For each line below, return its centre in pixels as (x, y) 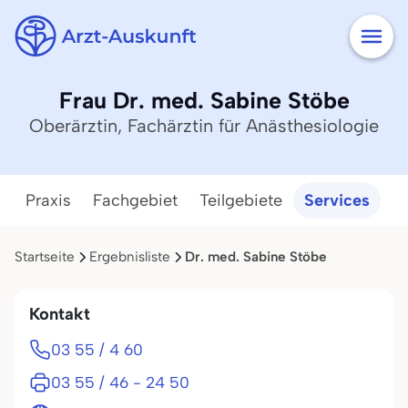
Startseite (45, 257)
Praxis (48, 200)
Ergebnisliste (130, 257)
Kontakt (60, 314)
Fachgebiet (135, 200)
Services (337, 200)
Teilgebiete (241, 200)
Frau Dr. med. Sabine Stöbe (204, 100)
